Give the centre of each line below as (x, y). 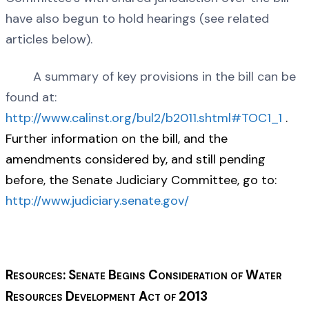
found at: (31, 97)
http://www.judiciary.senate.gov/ (97, 200)
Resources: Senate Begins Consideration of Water (143, 275)
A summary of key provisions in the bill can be (151, 76)
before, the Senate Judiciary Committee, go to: (141, 180)
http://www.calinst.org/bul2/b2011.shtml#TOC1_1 (144, 118)
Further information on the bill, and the (117, 138)
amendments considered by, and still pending (136, 159)
